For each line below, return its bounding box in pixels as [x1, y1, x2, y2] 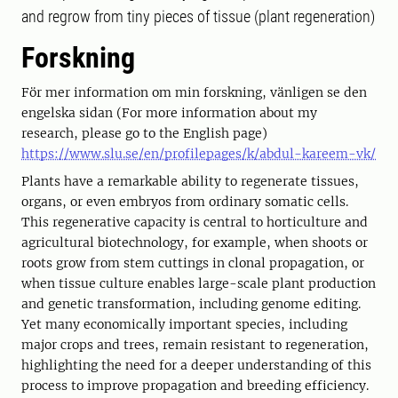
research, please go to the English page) [21, 125, 267, 141]
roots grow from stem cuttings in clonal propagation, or [21, 255, 364, 271]
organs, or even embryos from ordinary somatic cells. [21, 194, 348, 210]
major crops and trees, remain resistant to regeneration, [21, 337, 369, 353]
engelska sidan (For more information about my [21, 105, 317, 121]
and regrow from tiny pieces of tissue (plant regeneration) [21, 7, 375, 26]
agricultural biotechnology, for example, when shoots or [21, 235, 368, 251]
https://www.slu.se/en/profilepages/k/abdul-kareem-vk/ [21, 146, 376, 162]
